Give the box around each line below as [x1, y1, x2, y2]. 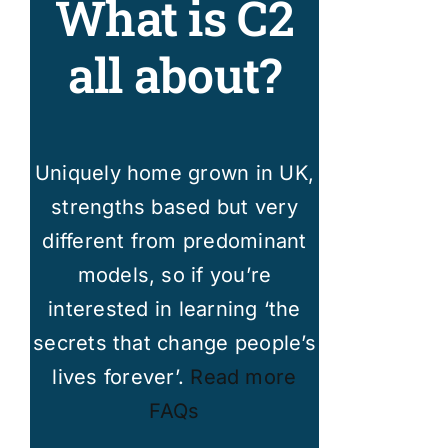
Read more [190, 364, 297, 389]
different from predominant [42, 228, 307, 253]
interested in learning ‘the [48, 296, 301, 321]
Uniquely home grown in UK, [34, 160, 315, 185]
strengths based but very [51, 194, 298, 219]
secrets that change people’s [33, 330, 316, 355]
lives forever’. [52, 364, 191, 389]
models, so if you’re [77, 262, 272, 287]
